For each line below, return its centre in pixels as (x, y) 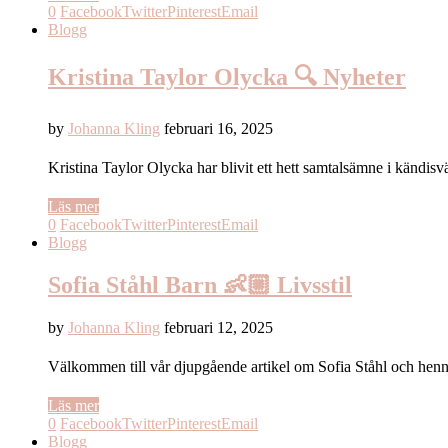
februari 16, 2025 (218, 128)
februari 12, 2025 (218, 327)
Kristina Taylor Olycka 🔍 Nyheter (227, 76)
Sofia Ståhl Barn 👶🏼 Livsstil (200, 284)
